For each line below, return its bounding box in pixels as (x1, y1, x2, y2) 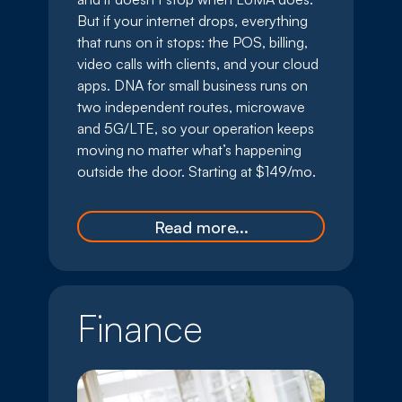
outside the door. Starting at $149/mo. (77, 162, 316, 181)
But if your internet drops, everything (77, 12, 308, 31)
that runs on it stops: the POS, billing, (77, 33, 308, 52)
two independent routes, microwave (77, 98, 305, 117)
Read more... (153, 216, 249, 237)
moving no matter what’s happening (77, 141, 301, 160)
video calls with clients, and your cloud (77, 55, 319, 74)
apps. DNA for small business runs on (77, 76, 308, 95)
